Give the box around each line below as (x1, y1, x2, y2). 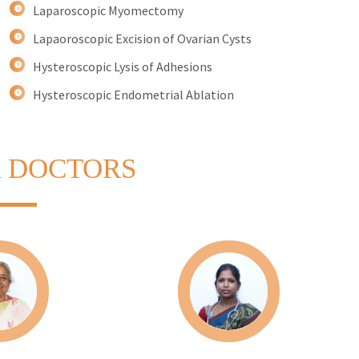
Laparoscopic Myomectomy (33, 2, 184, 19)
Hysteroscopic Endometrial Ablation (33, 87, 235, 103)
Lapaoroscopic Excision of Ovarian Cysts (33, 30, 252, 47)
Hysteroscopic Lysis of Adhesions (33, 58, 213, 75)
